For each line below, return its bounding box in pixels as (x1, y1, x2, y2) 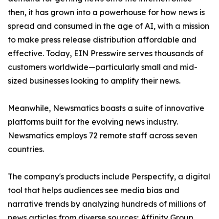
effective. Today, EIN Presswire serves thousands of (8, 48, 203, 58)
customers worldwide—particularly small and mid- (8, 62, 197, 72)
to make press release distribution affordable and (8, 35, 197, 44)
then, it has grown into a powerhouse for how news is (8, 7, 205, 17)
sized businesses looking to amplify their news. (8, 76, 180, 86)
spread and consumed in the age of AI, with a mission (8, 21, 209, 31)
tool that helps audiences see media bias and (8, 185, 179, 195)
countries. (8, 144, 44, 154)
